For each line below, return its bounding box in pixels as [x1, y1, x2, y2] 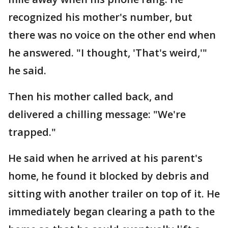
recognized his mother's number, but [8, 10, 192, 24]
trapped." [8, 125, 56, 139]
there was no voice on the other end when [8, 28, 216, 42]
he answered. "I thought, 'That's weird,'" [8, 46, 207, 60]
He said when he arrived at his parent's [8, 151, 203, 165]
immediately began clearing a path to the [8, 205, 215, 219]
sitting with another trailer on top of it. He [8, 187, 220, 201]
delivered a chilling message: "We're [8, 107, 186, 122]
